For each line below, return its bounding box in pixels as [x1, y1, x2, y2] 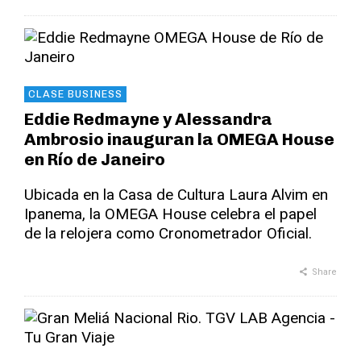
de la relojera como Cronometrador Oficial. [24, 224, 312, 243]
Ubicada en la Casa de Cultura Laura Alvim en [24, 185, 328, 205]
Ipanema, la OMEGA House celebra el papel [24, 205, 317, 224]
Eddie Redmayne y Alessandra [24, 109, 272, 130]
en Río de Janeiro [24, 149, 165, 170]
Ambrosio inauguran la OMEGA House [24, 129, 334, 150]
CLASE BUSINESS [28, 88, 122, 101]
